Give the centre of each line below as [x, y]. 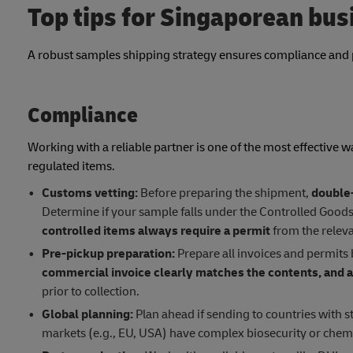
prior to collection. [90, 291]
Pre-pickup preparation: [108, 253]
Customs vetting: [89, 193]
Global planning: [87, 314]
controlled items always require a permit [157, 230]
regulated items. [71, 166]
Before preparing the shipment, [224, 193]
